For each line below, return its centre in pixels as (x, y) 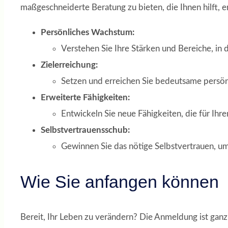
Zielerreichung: (69, 65)
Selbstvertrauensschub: (85, 130)
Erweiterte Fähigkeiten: (85, 97)
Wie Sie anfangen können (120, 182)
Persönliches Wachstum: (88, 32)
